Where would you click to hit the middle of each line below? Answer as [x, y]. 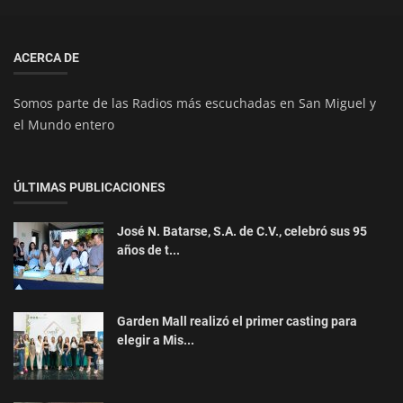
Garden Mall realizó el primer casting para [237, 322]
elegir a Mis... [156, 340]
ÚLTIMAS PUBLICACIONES [90, 188]
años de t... [148, 251]
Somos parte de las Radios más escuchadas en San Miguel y [195, 103]
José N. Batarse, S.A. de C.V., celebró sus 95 [242, 232]
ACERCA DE [46, 58]
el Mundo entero [64, 125]
